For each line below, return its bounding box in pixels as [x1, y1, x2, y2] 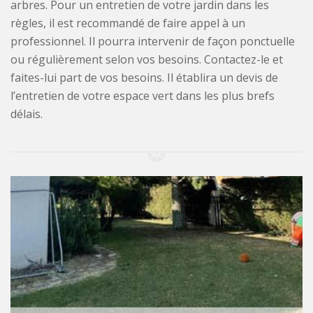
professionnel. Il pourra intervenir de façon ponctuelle [10, 34, 295, 50]
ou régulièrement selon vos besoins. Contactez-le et [10, 52, 283, 68]
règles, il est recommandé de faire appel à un [10, 15, 245, 31]
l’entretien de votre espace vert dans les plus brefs [10, 88, 275, 104]
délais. [10, 106, 43, 122]
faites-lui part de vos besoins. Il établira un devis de [10, 70, 278, 86]
